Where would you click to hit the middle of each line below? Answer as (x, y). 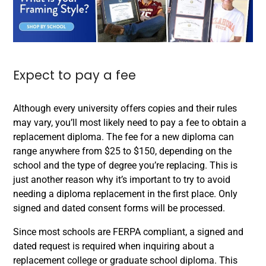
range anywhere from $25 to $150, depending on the (122, 151)
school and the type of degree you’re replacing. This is (125, 165)
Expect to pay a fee (75, 75)
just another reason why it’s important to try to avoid (122, 179)
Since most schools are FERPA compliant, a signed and (128, 232)
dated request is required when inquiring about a (114, 246)
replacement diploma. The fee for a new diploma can (123, 137)
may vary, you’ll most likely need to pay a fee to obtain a (130, 122)
